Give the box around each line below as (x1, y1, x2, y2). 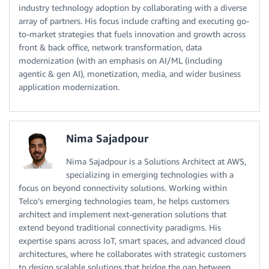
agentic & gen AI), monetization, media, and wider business (19, 68, 241, 79)
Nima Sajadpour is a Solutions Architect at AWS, (66, 156, 246, 167)
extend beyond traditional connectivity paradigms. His (19, 222, 221, 233)
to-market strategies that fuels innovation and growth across (19, 29, 246, 40)
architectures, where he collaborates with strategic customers (19, 249, 246, 259)
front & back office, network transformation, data (19, 42, 202, 53)
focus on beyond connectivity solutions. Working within (19, 183, 227, 193)
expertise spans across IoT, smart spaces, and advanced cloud (19, 235, 245, 246)
